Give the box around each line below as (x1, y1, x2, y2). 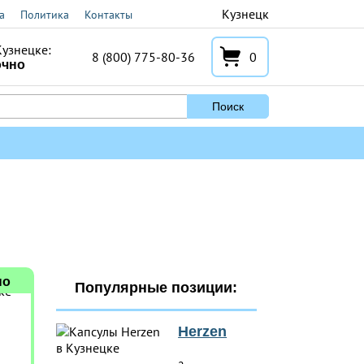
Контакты (84, 7, 132, 22)
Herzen (178, 323, 227, 340)
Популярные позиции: (75, 279, 238, 296)
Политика (20, 7, 69, 22)
